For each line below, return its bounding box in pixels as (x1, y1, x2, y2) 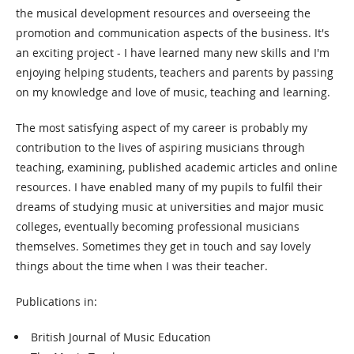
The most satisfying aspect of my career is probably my (16, 120, 307, 135)
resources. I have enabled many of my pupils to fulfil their (16, 179, 322, 194)
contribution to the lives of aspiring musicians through (16, 140, 305, 155)
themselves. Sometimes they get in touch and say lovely (16, 239, 311, 254)
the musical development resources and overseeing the (16, 6, 311, 21)
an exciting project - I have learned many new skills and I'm (16, 45, 330, 60)
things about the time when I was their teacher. (16, 258, 268, 273)
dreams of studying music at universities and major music (16, 199, 324, 214)
